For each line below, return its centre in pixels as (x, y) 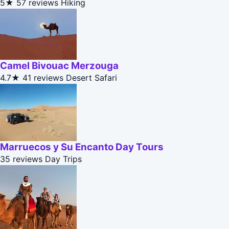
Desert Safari (91, 78)
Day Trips (63, 159)
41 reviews (43, 78)
